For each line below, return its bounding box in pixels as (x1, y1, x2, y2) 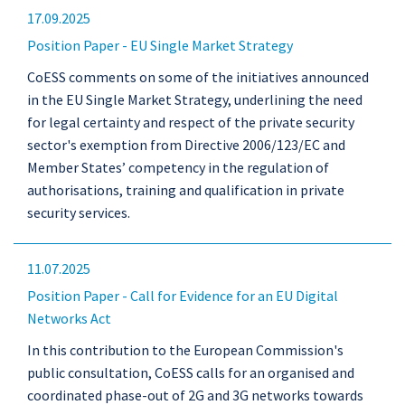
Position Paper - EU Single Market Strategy (27, 36, 293, 54)
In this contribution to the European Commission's (27, 341, 344, 359)
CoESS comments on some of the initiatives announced (27, 68, 369, 86)
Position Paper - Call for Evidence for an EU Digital (27, 287, 338, 305)
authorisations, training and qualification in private (27, 181, 344, 199)
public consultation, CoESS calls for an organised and (27, 363, 354, 381)
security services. (27, 203, 130, 221)
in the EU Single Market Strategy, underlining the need (27, 90, 363, 108)
